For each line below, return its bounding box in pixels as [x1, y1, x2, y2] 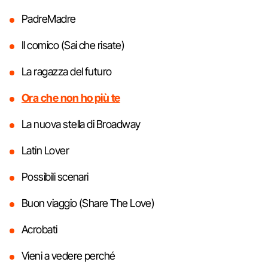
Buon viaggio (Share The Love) [22, 197, 155, 210]
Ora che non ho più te [22, 92, 120, 105]
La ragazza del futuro [22, 65, 112, 78]
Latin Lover [22, 144, 69, 157]
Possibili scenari [22, 170, 89, 184]
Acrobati [22, 223, 57, 236]
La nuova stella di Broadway [22, 118, 141, 131]
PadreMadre [22, 13, 76, 26]
